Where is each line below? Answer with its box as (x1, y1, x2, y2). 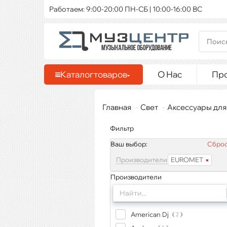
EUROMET (171, 156, 203, 164)
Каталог (60, 69, 94, 80)
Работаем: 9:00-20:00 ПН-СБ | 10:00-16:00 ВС (49, 5, 202, 14)
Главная (102, 102, 131, 112)
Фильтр (110, 124, 134, 132)
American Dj (130, 210, 169, 218)
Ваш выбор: (110, 140, 147, 148)
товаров (94, 69, 127, 80)
